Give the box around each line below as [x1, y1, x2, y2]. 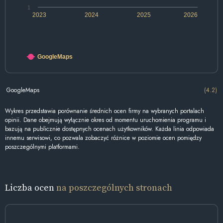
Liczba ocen [5, 181, 56, 194]
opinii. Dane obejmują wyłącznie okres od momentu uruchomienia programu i [5, 115, 206, 125]
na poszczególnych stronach [56, 181, 172, 194]
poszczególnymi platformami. [5, 142, 80, 152]
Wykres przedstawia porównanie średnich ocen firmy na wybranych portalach [5, 107, 204, 116]
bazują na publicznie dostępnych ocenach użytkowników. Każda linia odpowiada [5, 124, 214, 134]
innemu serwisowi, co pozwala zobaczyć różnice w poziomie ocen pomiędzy [5, 133, 202, 143]
